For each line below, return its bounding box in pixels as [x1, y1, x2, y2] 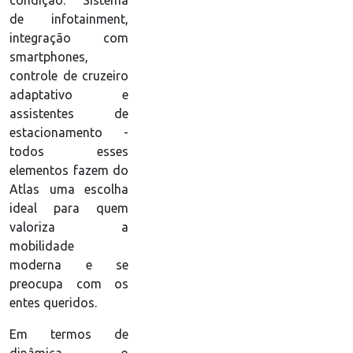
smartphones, [9, 50, 88, 65]
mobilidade [9, 239, 74, 254]
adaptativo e [9, 87, 128, 102]
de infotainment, [9, 12, 128, 27]
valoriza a [9, 220, 128, 235]
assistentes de [9, 106, 128, 121]
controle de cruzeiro [9, 69, 128, 84]
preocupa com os [9, 277, 128, 292]
